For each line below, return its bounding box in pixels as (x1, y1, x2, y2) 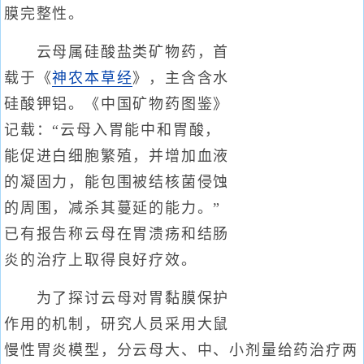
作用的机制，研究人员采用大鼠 (4, 316, 230, 332)
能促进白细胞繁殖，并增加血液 (4, 148, 230, 164)
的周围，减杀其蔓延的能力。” (4, 200, 222, 216)
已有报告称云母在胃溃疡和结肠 (4, 226, 230, 242)
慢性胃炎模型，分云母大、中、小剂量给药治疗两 (4, 342, 358, 358)
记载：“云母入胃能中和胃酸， (4, 122, 222, 138)
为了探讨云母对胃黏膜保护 (4, 290, 230, 306)
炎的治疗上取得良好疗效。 (4, 252, 197, 268)
